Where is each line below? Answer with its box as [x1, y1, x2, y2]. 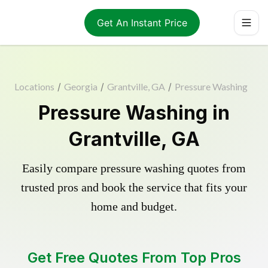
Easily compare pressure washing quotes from [22, 162, 246, 175]
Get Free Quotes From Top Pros [27, 249, 241, 266]
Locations [14, 81, 54, 92]
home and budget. [91, 200, 177, 213]
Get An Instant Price [96, 16, 187, 29]
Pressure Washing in [38, 101, 230, 124]
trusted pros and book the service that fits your [21, 181, 247, 194]
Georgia [64, 81, 98, 92]
